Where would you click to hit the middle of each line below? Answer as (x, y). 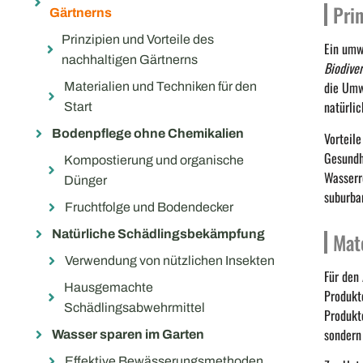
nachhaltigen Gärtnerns (129, 60)
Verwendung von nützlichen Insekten (170, 261)
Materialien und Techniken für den (161, 87)
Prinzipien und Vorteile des (137, 40)
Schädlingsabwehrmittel (134, 308)
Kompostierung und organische (154, 160)
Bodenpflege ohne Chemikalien (148, 134)
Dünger (86, 181)
